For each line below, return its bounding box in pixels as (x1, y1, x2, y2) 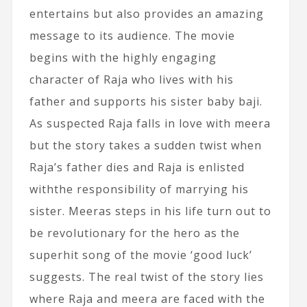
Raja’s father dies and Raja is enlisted (29, 160, 245, 175)
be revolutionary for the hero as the (29, 225, 240, 241)
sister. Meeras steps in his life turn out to (29, 204, 271, 219)
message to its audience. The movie (29, 28, 235, 43)
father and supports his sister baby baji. (29, 94, 262, 109)
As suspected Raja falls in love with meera (29, 116, 271, 131)
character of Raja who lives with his (29, 72, 234, 87)
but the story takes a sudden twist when (29, 138, 262, 153)
